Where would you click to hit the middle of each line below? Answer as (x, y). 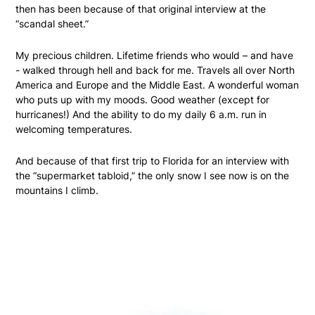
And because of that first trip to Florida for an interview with (153, 161)
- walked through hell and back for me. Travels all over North (155, 70)
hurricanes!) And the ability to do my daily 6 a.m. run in (141, 115)
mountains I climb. (57, 191)
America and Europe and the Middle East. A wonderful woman (157, 85)
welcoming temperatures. (74, 129)
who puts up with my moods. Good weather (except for (143, 100)
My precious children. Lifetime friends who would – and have (155, 56)
